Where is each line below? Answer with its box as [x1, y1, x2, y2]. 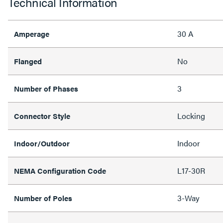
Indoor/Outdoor [14, 138, 70, 148]
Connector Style [14, 111, 70, 121]
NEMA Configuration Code [14, 165, 106, 176]
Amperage [14, 28, 49, 39]
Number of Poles [14, 193, 72, 203]
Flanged [14, 56, 42, 66]
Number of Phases [14, 83, 78, 94]
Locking [177, 110, 205, 121]
